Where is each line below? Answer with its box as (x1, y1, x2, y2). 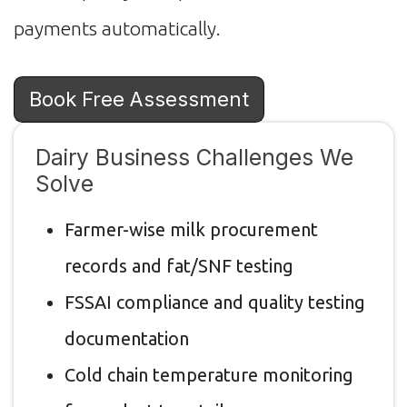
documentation (65, 327, 189, 349)
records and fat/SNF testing (65, 254, 293, 276)
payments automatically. (14, 16, 221, 39)
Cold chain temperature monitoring (65, 363, 353, 385)
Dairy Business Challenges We (35, 143, 353, 171)
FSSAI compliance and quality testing (65, 291, 365, 313)
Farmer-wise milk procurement (65, 218, 318, 240)
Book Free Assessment (29, 86, 249, 111)
